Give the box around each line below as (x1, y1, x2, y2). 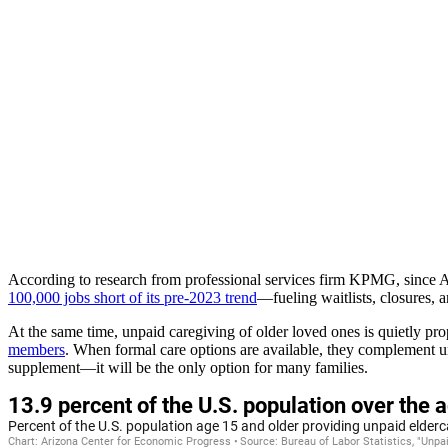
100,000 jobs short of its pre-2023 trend (8, 289, 257, 307)
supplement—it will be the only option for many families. (8, 359, 372, 377)
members (8, 341, 65, 359)
